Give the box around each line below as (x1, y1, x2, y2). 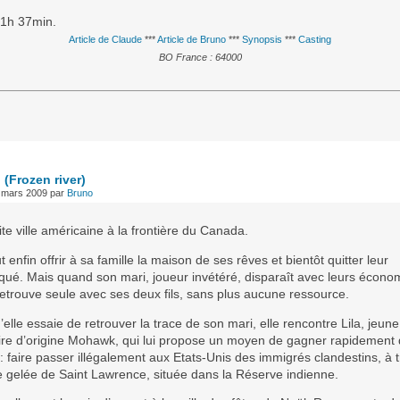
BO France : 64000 (158, 51, 242, 62)
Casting (298, 33, 331, 45)
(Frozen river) (4, 173, 86, 187)
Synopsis (242, 33, 282, 45)
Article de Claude (69, 33, 142, 45)
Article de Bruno (157, 33, 226, 45)
